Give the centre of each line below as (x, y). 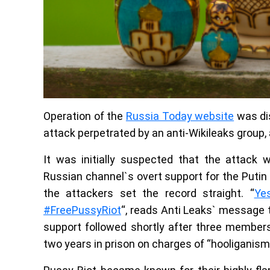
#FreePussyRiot (82, 210)
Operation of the (85, 116)
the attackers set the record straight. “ (149, 193)
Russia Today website (180, 116)
